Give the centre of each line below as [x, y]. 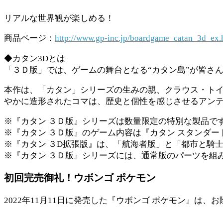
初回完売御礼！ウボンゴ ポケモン [80, 177]
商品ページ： [29, 38]
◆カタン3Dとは [35, 58]
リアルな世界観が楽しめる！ [59, 18]
